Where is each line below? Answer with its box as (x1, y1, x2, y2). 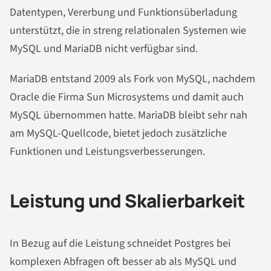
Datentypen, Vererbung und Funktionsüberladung (10, 5, 237, 21)
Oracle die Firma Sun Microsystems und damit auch (10, 90, 244, 105)
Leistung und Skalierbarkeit (10, 188, 245, 214)
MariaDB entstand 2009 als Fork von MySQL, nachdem (10, 71, 255, 87)
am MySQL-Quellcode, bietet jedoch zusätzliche (10, 126, 227, 142)
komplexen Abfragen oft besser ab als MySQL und (10, 253, 237, 269)
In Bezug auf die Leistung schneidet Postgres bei (10, 235, 230, 251)
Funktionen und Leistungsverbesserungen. (10, 144, 205, 160)
